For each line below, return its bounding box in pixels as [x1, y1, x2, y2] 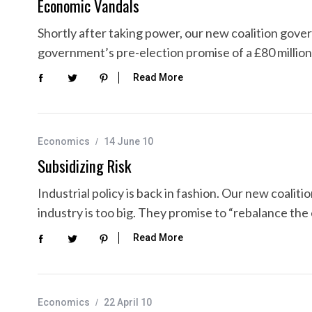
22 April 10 [104, 296, 152, 308]
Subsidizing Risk [38, 154, 132, 178]
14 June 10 [104, 136, 153, 148]
